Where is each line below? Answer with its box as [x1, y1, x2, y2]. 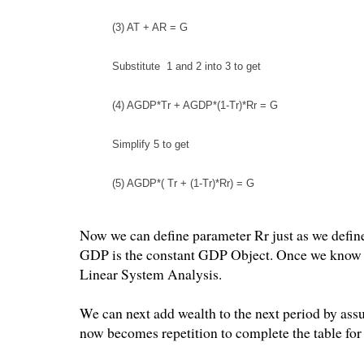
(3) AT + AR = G [112, 21, 188, 34]
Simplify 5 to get [112, 138, 189, 151]
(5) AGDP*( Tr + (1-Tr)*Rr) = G [112, 177, 254, 190]
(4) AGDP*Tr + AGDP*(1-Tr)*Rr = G [112, 99, 278, 112]
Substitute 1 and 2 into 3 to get [112, 60, 261, 73]
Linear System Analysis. [80, 263, 222, 284]
